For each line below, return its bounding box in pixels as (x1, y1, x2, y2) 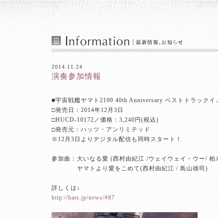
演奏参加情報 (52, 72, 101, 80)
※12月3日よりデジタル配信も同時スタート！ (52, 136, 182, 143)
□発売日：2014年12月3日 (52, 107, 124, 113)
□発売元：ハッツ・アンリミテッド (52, 126, 150, 133)
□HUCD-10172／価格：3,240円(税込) (52, 116, 159, 123)
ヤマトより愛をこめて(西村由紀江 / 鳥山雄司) (77, 165, 208, 172)
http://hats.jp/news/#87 (52, 194, 115, 201)
